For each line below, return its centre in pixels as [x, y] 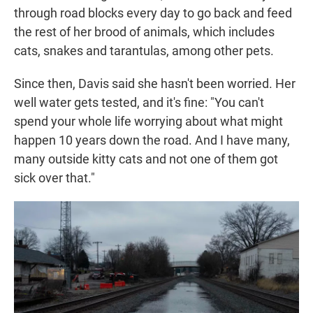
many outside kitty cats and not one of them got [146, 159]
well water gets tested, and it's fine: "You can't [139, 103]
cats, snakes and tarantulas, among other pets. [144, 51]
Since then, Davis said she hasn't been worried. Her [155, 84]
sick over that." [54, 178]
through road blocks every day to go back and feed [153, 13]
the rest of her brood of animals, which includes [144, 32]
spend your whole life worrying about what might [148, 122]
